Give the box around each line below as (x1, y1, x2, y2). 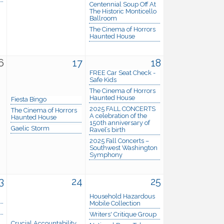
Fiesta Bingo (11, 95, 46, 103)
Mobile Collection (89, 199, 140, 207)
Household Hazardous (89, 192, 155, 200)
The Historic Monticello (89, 7, 156, 15)
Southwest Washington (89, 143, 157, 151)
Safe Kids (89, 75, 116, 83)
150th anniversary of (89, 118, 150, 126)
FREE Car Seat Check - (89, 68, 155, 76)
